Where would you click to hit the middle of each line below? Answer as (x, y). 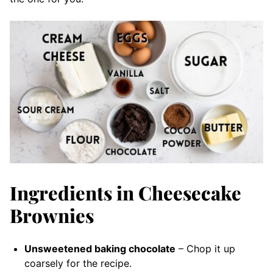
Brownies (52, 215)
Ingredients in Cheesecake (126, 193)
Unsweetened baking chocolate (100, 249)
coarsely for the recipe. (78, 263)
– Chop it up (205, 249)
